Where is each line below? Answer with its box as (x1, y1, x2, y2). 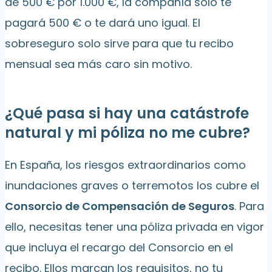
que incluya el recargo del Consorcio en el (5, 240, 233, 256)
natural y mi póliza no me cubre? (5, 123, 250, 143)
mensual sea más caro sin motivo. (5, 56, 192, 72)
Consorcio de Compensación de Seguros (5, 199, 234, 214)
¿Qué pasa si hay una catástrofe (5, 103, 249, 124)
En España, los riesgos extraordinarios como (5, 157, 246, 173)
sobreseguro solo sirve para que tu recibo (5, 36, 234, 52)
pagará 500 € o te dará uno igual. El (5, 15, 200, 31)
